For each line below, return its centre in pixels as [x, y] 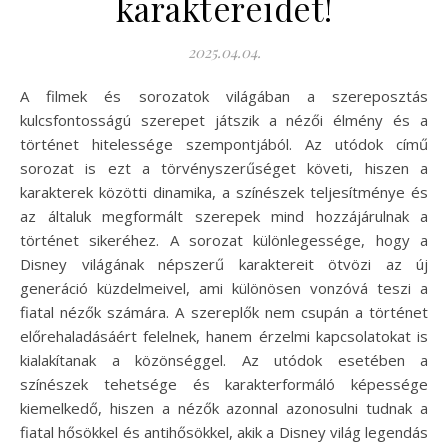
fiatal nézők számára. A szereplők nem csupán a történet [224, 312]
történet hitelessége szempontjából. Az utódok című [224, 144]
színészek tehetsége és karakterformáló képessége [224, 384]
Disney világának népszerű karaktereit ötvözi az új [224, 264]
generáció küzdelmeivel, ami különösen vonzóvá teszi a [224, 288]
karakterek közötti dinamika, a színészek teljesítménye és [224, 192]
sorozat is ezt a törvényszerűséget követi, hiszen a [224, 168]
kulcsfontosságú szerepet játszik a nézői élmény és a [224, 120]
